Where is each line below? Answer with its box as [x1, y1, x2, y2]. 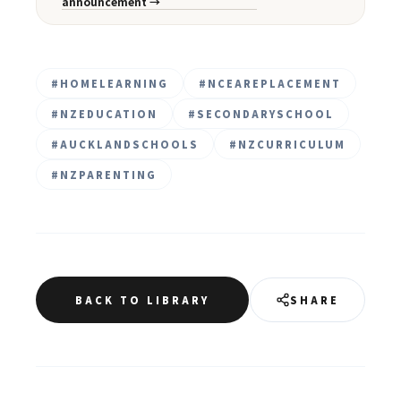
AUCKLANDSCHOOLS [60, 137, 199, 151]
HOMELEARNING [60, 76, 168, 90]
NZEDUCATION [60, 107, 158, 121]
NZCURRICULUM [238, 137, 346, 151]
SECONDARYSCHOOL [197, 107, 334, 121]
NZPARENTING [60, 167, 157, 182]
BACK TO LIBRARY [75, 293, 209, 307]
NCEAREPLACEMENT [208, 76, 341, 90]
